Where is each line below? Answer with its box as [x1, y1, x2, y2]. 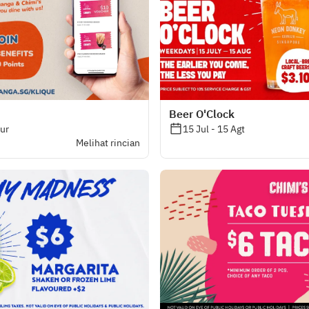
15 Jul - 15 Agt [183, 123, 245, 135]
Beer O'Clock [169, 107, 235, 121]
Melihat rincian [76, 137, 140, 149]
